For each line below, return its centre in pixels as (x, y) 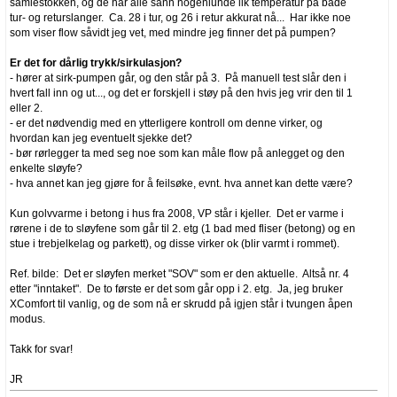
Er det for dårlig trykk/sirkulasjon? (96, 62)
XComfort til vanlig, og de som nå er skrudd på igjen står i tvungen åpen (181, 304)
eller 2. (26, 108)
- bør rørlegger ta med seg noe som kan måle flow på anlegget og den (177, 153)
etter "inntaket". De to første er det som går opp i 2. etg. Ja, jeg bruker (176, 288)
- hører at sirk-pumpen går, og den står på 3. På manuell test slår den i (178, 78)
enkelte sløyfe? (46, 168)
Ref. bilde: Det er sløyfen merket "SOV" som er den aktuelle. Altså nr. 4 (179, 273)
